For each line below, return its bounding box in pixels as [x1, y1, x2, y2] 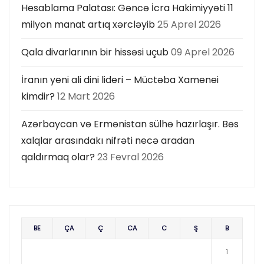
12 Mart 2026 [57, 89, 115, 103]
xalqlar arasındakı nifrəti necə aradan [21, 133, 194, 147]
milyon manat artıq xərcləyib [21, 17, 155, 31]
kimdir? [21, 89, 55, 103]
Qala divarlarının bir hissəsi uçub [21, 45, 169, 59]
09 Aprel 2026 [171, 45, 235, 59]
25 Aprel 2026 [157, 17, 221, 31]
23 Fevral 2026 [97, 150, 164, 164]
